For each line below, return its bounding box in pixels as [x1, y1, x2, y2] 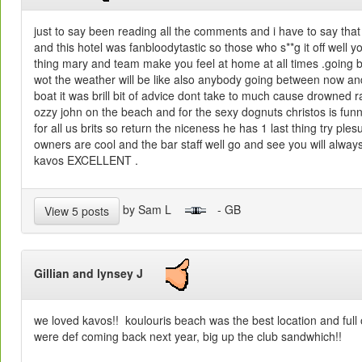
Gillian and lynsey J [34, 264, 166, 281]
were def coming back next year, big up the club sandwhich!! [34, 327, 342, 344]
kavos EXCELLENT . [34, 151, 138, 168]
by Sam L [120, 200, 184, 217]
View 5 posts [44, 202, 109, 219]
